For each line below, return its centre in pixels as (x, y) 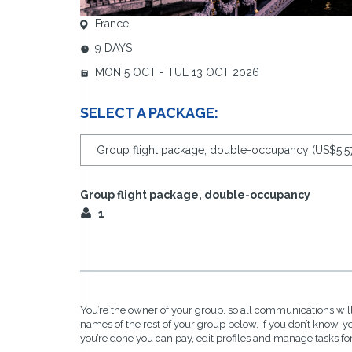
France (112, 23)
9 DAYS (114, 48)
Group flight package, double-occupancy (195, 194)
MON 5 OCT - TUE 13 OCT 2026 (177, 72)
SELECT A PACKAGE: (149, 112)
